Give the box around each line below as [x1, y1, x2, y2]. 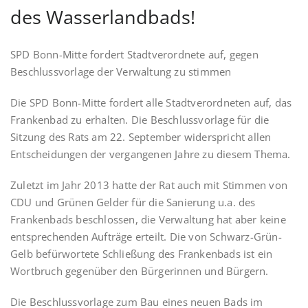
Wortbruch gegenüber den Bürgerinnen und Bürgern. [10, 264, 269, 278]
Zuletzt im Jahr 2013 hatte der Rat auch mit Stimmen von [10, 178, 288, 192]
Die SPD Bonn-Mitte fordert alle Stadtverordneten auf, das [10, 96, 292, 109]
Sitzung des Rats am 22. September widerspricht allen [10, 130, 272, 144]
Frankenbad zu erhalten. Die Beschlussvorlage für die [10, 113, 269, 126]
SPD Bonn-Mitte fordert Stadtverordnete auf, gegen [10, 47, 258, 61]
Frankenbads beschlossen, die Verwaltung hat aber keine [10, 212, 286, 226]
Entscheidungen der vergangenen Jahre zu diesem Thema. [10, 147, 291, 161]
